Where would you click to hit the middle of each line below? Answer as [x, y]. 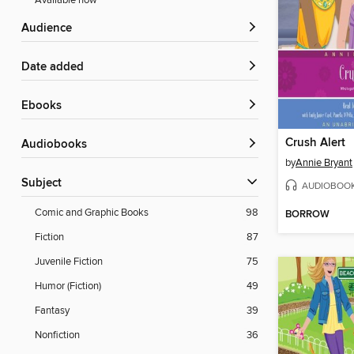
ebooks [45, 106]
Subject [45, 184]
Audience [51, 29]
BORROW [307, 215]
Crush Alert [315, 143]
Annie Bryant [324, 162]
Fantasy [52, 311]
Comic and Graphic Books [92, 213]
